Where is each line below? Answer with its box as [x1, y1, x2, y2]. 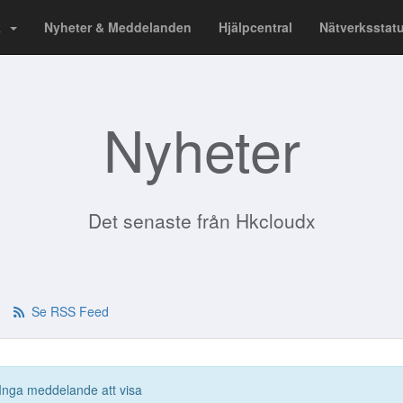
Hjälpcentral [219, 18, 292, 36]
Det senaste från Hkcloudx [87, 207, 316, 234]
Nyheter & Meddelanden [44, 18, 192, 36]
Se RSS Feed [24, 302, 109, 320]
